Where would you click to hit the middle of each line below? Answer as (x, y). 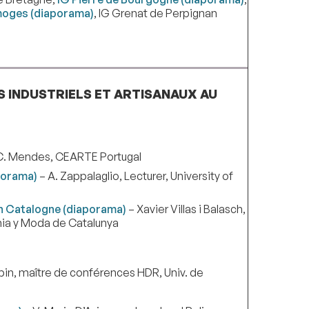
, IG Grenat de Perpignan (155, 13)
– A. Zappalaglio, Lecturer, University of (135, 176)
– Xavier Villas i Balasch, (186, 209)
